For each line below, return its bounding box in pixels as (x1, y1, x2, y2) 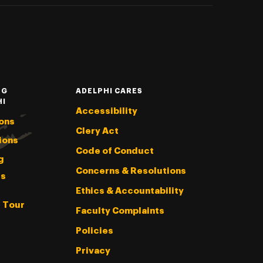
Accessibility (75, 106, 137, 116)
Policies (75, 226, 113, 235)
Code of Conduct (75, 146, 154, 156)
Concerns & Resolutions (75, 166, 186, 176)
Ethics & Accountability (75, 186, 184, 195)
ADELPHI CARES (75, 87, 143, 95)
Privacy (75, 246, 110, 255)
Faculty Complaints (75, 206, 164, 215)
